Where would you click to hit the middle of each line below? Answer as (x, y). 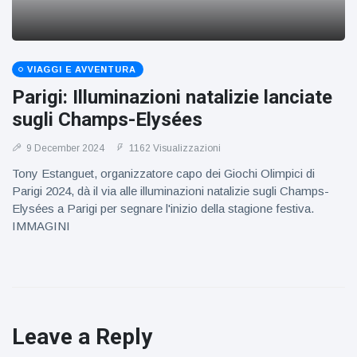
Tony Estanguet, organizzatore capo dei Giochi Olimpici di (163, 173)
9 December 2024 (64, 148)
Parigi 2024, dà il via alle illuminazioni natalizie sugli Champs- (171, 191)
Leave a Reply (82, 337)
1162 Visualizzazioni (174, 148)
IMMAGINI (41, 226)
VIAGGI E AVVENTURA (82, 69)
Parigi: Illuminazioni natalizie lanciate (172, 97)
